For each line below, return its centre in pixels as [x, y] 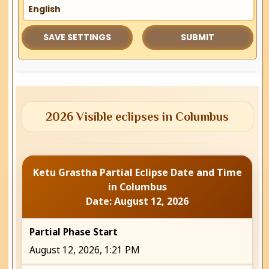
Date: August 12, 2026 [138, 201]
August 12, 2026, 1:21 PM [85, 250]
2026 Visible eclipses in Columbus [138, 117]
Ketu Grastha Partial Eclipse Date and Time [137, 173]
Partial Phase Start [74, 232]
